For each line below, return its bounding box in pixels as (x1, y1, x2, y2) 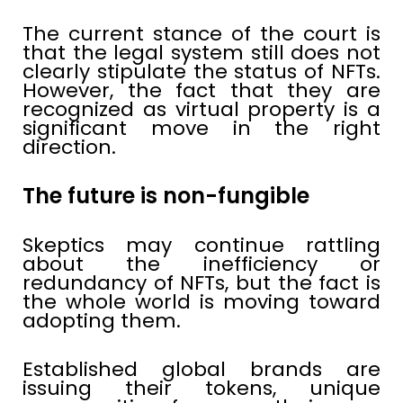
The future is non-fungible (22, 181, 309, 211)
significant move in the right (22, 114, 381, 143)
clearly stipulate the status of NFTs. (22, 58, 381, 86)
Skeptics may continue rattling (22, 231, 381, 260)
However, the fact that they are (22, 76, 381, 105)
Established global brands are (22, 355, 381, 384)
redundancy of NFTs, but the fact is (22, 269, 381, 298)
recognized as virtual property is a (22, 95, 381, 124)
